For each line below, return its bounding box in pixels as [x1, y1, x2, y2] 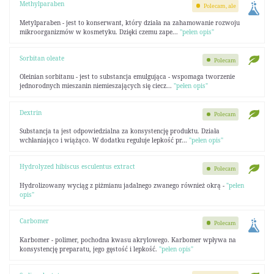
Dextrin [19, 108, 42, 117]
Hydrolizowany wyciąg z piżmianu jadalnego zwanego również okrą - [19, 180, 226, 190]
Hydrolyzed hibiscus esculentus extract [19, 162, 135, 171]
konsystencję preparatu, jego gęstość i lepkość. [19, 244, 159, 253]
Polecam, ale [204, 1, 237, 10]
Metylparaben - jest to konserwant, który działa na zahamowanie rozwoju [19, 18, 240, 27]
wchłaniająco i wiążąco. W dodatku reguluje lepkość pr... [19, 136, 189, 144]
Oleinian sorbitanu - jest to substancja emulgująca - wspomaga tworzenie [19, 72, 235, 81]
